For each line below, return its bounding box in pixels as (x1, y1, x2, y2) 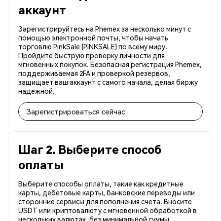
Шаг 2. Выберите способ (18, 142, 161, 157)
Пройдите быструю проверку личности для (18, 51, 165, 60)
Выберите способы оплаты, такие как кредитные (18, 179, 184, 188)
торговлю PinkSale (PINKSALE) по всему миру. (18, 42, 167, 51)
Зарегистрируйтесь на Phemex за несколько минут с (18, 24, 191, 34)
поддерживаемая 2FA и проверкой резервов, (18, 69, 170, 78)
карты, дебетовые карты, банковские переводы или (18, 188, 195, 197)
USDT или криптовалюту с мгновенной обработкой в (18, 206, 197, 215)
